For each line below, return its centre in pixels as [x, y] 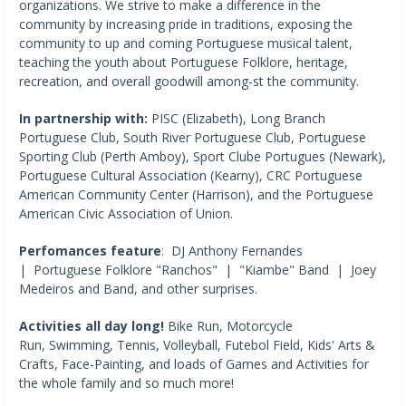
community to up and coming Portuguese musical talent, [186, 43]
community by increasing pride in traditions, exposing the [186, 24]
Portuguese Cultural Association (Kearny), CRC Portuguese [191, 175]
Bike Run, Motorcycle [230, 325]
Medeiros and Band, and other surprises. [138, 288]
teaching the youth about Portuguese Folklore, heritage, [184, 62]
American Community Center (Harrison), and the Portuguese [196, 194]
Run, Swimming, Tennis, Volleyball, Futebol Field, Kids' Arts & [197, 344]
